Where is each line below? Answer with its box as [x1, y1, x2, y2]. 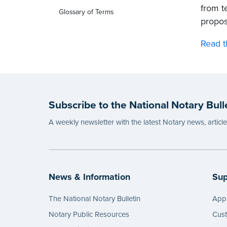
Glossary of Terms [59, 8, 113, 17]
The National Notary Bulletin [49, 194, 140, 204]
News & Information [49, 171, 130, 182]
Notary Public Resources [49, 209, 129, 219]
